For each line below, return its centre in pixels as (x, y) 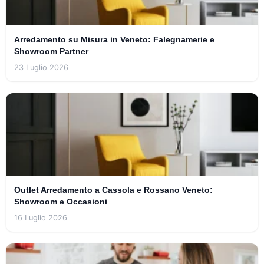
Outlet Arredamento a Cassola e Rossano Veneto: (113, 190)
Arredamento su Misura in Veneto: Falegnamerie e (114, 40)
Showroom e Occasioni (61, 202)
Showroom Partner (51, 52)
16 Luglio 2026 (41, 218)
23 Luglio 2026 (41, 68)
